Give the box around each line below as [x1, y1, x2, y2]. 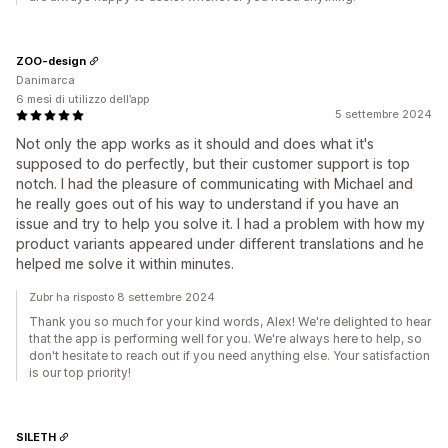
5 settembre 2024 [335, 107, 432, 121]
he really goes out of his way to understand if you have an [16, 195, 399, 212]
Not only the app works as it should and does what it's [16, 135, 374, 152]
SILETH [16, 429, 56, 444]
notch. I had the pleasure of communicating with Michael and [16, 175, 413, 192]
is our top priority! [29, 365, 131, 380]
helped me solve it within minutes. [16, 255, 234, 272]
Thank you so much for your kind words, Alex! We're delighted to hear [29, 314, 431, 329]
